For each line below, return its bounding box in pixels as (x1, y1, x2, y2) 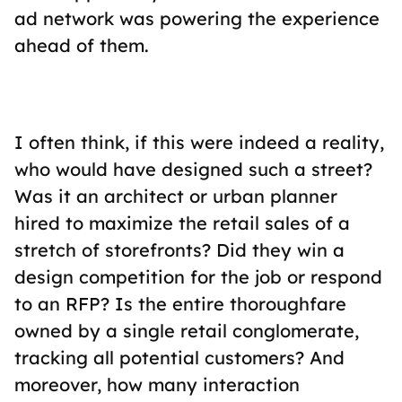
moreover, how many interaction (14, 373, 300, 396)
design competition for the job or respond (14, 266, 382, 288)
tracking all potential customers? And (14, 346, 345, 369)
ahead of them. (14, 34, 149, 57)
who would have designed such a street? (14, 158, 372, 180)
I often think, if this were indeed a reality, (14, 131, 384, 153)
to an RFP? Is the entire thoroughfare (14, 293, 346, 315)
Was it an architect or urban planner (14, 185, 337, 207)
